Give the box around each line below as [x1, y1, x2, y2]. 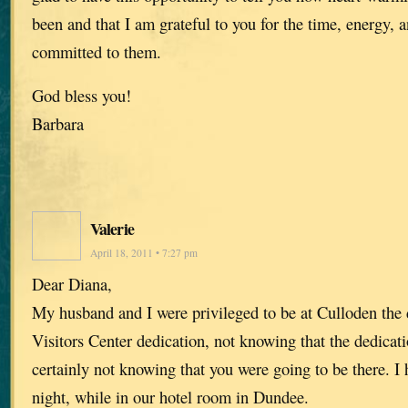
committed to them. [32, 39, 161, 63]
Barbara [32, 111, 84, 135]
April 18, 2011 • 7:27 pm [90, 246, 198, 260]
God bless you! [32, 83, 131, 107]
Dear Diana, [32, 272, 112, 296]
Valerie [90, 217, 134, 241]
